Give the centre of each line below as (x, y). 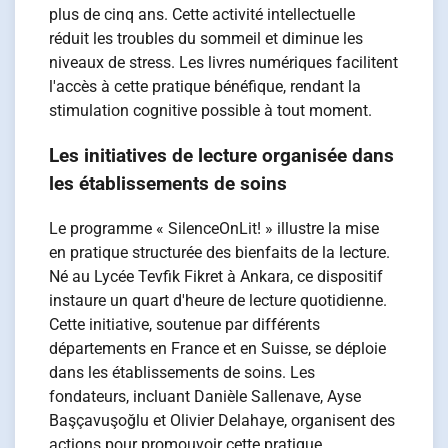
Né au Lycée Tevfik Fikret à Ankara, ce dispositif (216, 276)
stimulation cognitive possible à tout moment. (211, 111)
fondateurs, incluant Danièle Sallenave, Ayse (205, 396)
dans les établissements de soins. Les (182, 372)
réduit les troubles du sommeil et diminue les (206, 39)
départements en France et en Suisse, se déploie (218, 348)
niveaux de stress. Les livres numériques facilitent (224, 63)
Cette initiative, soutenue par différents (185, 324)
